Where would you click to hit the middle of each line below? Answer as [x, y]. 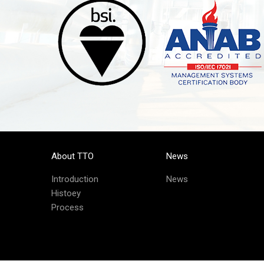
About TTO [72, 156]
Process [67, 208]
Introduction [75, 179]
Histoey [66, 194]
